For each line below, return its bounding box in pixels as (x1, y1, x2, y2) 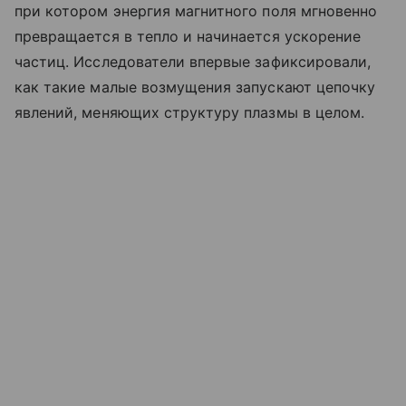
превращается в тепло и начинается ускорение (14, 27, 362, 46)
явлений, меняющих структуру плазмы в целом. (14, 103, 365, 122)
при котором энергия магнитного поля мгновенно (14, 2, 378, 21)
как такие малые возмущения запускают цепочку (14, 78, 376, 97)
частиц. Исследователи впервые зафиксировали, (14, 53, 372, 72)
